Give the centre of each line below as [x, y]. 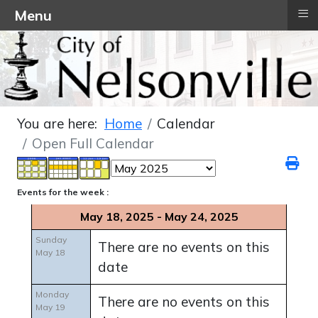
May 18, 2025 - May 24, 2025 [159, 217]
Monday [52, 295]
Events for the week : [63, 192]
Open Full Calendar [93, 144]
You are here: [61, 124]
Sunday [51, 240]
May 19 [50, 307]
